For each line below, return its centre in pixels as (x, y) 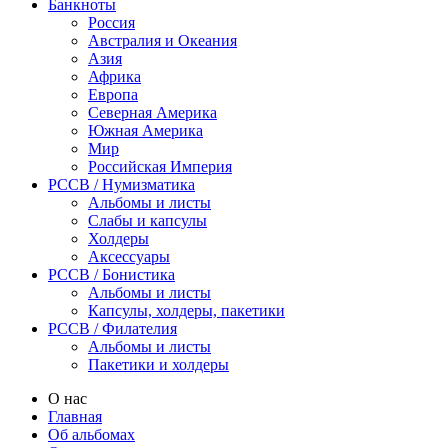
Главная (75, 416)
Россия (111, 22)
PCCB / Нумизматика (121, 184)
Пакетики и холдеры (158, 364)
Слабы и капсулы (147, 220)
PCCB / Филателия (112, 328)
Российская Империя (160, 166)
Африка (114, 76)
